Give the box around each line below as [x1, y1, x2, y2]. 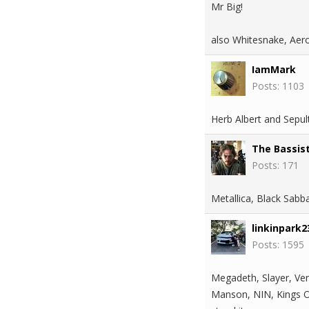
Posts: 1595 [252, 238, 304, 251]
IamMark [252, 63, 296, 76]
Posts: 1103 [252, 79, 304, 92]
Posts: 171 [252, 159, 299, 172]
